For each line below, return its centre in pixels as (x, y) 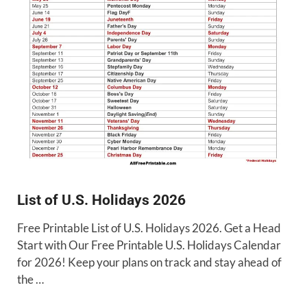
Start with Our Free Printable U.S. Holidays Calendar (149, 245)
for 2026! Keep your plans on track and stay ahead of (149, 262)
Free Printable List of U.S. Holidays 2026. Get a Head (149, 228)
